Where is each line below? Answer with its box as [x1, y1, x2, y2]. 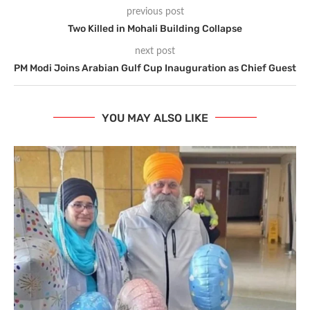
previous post [126, 6, 184, 17]
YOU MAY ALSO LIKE [102, 111, 208, 125]
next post [135, 46, 175, 56]
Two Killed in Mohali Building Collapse [68, 22, 242, 35]
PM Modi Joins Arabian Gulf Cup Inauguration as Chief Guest [14, 62, 296, 74]
